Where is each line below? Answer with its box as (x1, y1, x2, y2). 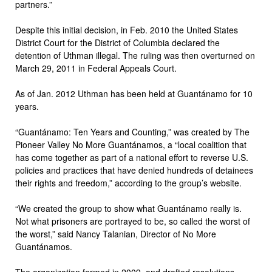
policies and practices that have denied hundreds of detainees (15, 163, 253, 176)
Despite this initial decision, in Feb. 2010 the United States (15, 23, 238, 36)
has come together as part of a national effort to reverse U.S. (15, 151, 248, 163)
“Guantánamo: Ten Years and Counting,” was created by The (15, 125, 250, 138)
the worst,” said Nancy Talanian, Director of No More (15, 227, 216, 240)
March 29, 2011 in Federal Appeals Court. (15, 61, 177, 74)
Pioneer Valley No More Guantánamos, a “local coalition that (15, 138, 246, 151)
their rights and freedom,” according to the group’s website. (15, 176, 242, 189)
